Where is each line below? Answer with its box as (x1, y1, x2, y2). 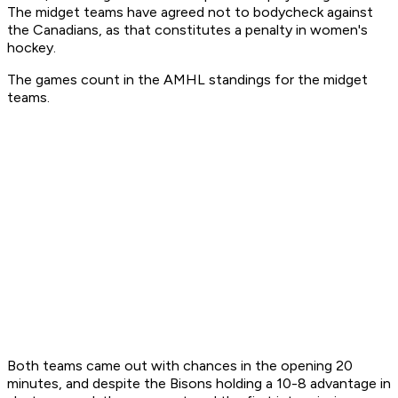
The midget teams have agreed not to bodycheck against (7, 4, 373, 21)
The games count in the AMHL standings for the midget (7, 71, 368, 89)
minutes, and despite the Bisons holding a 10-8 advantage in (7, 375, 391, 393)
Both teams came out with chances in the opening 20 (7, 357, 353, 375)
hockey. (7, 39, 56, 57)
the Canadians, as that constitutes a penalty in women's (7, 21, 368, 39)
